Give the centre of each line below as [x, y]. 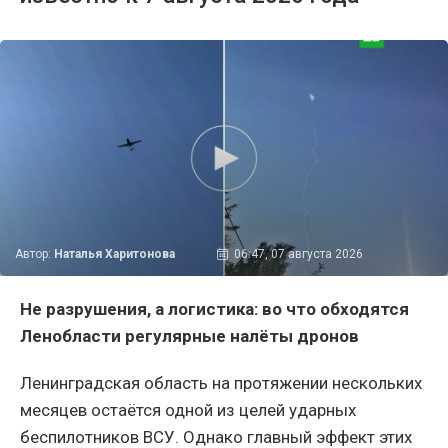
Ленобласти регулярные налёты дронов [189, 336]
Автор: [34, 254]
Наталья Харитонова [114, 254]
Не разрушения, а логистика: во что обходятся [214, 309]
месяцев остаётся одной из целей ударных [188, 410]
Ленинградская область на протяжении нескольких [221, 383]
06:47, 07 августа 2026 [298, 254]
